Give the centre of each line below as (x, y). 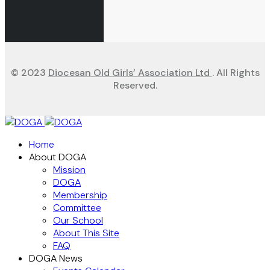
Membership (80, 195)
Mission (69, 170)
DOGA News (56, 258)
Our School (78, 220)
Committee (77, 208)
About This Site (86, 233)
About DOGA (58, 157)
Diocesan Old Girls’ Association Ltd (130, 73)
